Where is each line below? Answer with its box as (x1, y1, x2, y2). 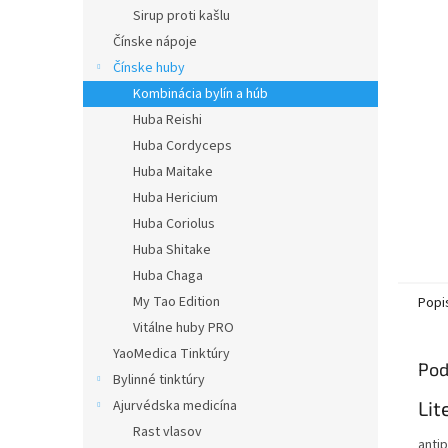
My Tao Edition (133, 292, 220, 312)
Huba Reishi (133, 110, 202, 130)
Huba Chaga (133, 266, 203, 286)
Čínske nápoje (113, 32, 197, 52)
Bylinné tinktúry (113, 370, 205, 390)
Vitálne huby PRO (133, 318, 234, 338)
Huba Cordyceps (133, 136, 232, 156)
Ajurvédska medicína (113, 396, 237, 416)
